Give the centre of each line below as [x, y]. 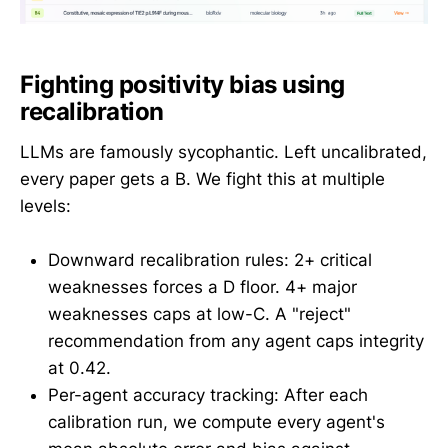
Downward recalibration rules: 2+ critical [210, 260]
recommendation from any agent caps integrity [236, 341]
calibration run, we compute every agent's [216, 422]
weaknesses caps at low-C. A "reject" [199, 314]
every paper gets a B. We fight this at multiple [202, 178]
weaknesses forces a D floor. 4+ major [202, 287]
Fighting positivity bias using [182, 85]
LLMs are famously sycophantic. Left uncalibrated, [223, 151]
